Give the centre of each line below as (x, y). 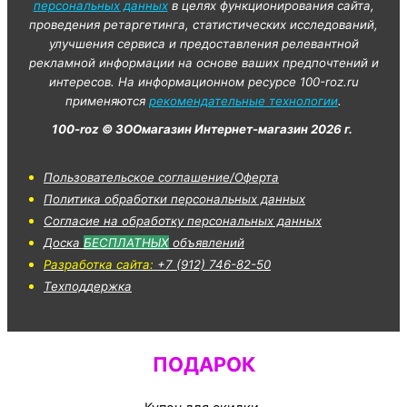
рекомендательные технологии (243, 100)
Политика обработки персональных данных (174, 199)
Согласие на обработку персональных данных (183, 220)
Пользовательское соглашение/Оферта (161, 177)
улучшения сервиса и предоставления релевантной (203, 43)
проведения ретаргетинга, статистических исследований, (203, 24)
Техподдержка (88, 286)
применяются (107, 100)
